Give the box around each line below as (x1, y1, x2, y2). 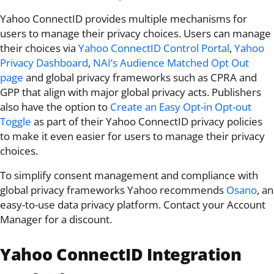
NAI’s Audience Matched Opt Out (93, 56, 249, 70)
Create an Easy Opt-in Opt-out (110, 100, 251, 114)
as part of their (31, 114, 106, 129)
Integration (143, 242, 242, 265)
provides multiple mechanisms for (83, 12, 247, 26)
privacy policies (188, 114, 262, 129)
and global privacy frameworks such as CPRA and (23, 70, 257, 85)
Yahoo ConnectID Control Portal (78, 41, 229, 56)
